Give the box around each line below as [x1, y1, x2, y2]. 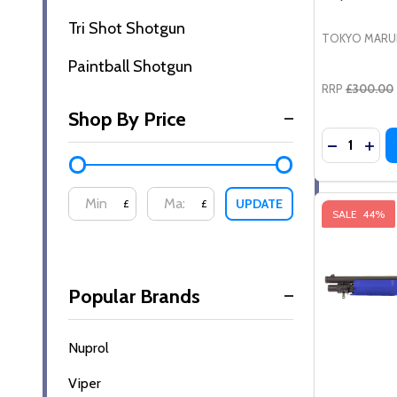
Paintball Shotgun [68, 56, 192, 76]
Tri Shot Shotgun [68, 18, 185, 38]
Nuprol [68, 339, 109, 356]
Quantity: [322, 128, 378, 146]
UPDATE [236, 195, 284, 212]
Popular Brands [68, 284, 200, 308]
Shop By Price [68, 106, 186, 131]
